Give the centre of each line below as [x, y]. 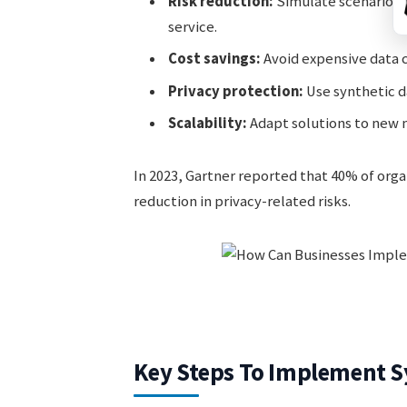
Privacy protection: [235, 91]
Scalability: [207, 124]
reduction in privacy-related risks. [242, 201]
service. [192, 27]
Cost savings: [214, 59]
